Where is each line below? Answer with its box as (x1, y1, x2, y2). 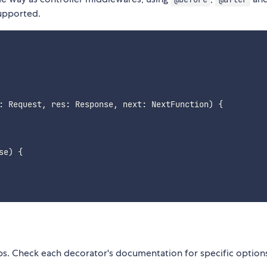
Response (70, 98, 113, 110)
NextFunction (146, 98, 209, 110)
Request (3, 98, 42, 110)
